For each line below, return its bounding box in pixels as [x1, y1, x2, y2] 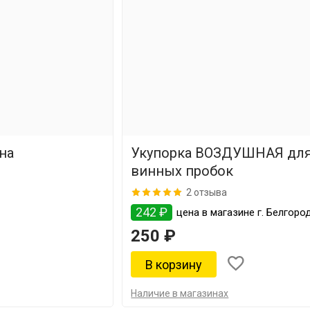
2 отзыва [186, 186, 228, 198]
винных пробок [131, 163, 234, 179]
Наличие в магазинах [131, 288, 229, 299]
